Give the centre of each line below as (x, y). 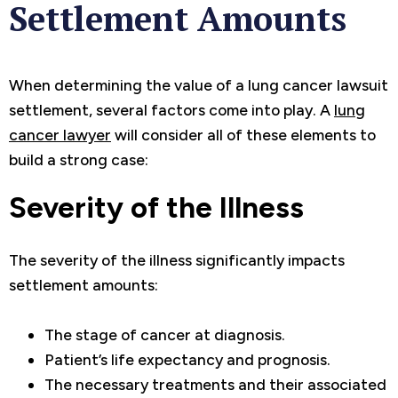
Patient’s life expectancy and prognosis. (187, 359)
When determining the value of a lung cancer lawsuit (199, 84)
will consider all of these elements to (243, 134)
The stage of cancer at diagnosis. (165, 334)
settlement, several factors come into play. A (171, 109)
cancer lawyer (60, 134)
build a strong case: (79, 159)
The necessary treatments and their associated (215, 384)
